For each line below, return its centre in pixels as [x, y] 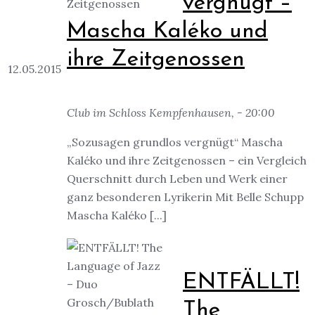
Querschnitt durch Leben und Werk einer [177, 179]
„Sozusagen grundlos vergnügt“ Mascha [175, 142]
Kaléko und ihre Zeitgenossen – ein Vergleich [187, 161]
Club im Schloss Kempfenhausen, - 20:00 [171, 113]
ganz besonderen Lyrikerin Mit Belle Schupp [185, 197]
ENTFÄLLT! [241, 282]
